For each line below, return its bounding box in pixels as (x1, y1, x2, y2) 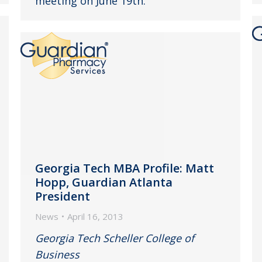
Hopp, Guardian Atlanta (35, 174, 173, 190)
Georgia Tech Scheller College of (35, 230, 194, 245)
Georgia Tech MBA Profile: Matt (35, 160, 214, 176)
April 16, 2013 (67, 210, 123, 222)
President (35, 188, 90, 204)
